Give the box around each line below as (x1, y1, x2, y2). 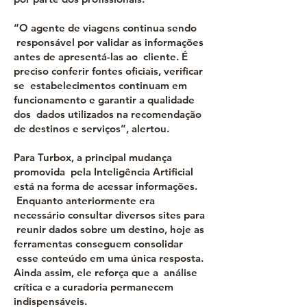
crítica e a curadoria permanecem (14, 280, 173, 293)
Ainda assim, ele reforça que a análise (14, 266, 197, 279)
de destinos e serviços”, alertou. (14, 122, 169, 135)
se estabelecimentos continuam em (14, 79, 187, 92)
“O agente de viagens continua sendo (14, 21, 197, 34)
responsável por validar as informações (14, 36, 204, 49)
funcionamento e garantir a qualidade (14, 93, 195, 106)
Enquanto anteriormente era (14, 194, 155, 207)
